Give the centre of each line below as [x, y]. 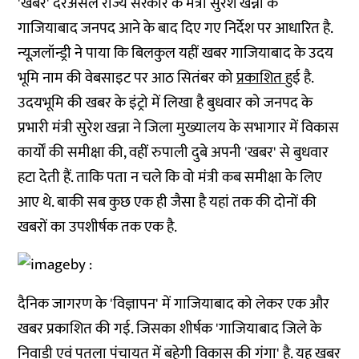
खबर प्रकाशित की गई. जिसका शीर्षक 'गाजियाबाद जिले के [170, 329]
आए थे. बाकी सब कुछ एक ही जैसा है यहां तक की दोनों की [167, 202]
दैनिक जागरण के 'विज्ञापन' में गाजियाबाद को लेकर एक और [174, 304]
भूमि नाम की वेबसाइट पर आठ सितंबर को [127, 78]
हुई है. [300, 78]
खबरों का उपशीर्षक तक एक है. [98, 227]
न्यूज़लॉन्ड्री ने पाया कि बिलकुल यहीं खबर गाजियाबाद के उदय [176, 53]
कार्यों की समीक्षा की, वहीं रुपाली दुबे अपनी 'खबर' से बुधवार [173, 153]
